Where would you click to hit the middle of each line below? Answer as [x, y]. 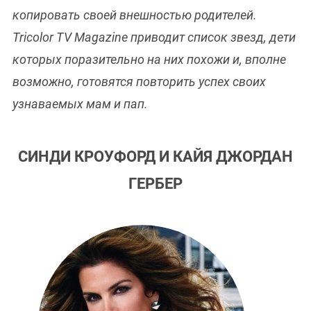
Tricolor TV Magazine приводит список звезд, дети [154, 37]
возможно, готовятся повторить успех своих [139, 82]
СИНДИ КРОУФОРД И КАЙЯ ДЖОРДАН [155, 157]
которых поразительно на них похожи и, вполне [149, 60]
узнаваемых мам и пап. [80, 104]
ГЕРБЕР [155, 184]
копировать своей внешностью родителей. [135, 15]
